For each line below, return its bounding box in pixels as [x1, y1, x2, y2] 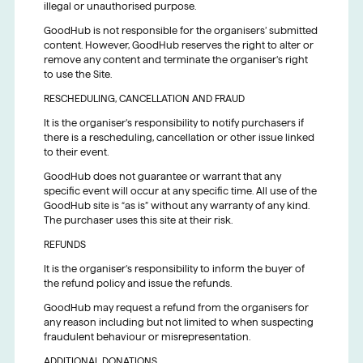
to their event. [43, 147, 109, 158]
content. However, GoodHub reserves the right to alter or [43, 40, 314, 51]
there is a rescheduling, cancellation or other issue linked [43, 132, 314, 143]
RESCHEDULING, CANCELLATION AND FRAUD [43, 93, 245, 105]
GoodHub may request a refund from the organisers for [43, 302, 309, 314]
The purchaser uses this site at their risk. [43, 215, 233, 226]
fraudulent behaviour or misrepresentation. [43, 331, 250, 343]
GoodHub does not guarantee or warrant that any [43, 171, 281, 182]
